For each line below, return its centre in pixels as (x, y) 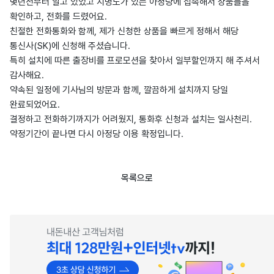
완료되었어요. (35, 105)
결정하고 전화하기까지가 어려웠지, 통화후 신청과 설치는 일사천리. (131, 119)
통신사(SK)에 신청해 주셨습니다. (70, 46)
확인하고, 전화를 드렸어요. (58, 17)
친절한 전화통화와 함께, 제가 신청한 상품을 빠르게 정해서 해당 (124, 31)
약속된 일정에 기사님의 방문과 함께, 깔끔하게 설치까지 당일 (119, 90)
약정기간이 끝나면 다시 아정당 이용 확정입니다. (97, 134)
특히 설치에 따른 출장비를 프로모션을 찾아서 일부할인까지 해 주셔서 (135, 61)
